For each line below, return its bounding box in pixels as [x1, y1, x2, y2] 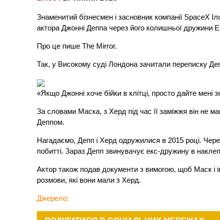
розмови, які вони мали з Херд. [37, 176, 141, 185]
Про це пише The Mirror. [37, 42, 117, 51]
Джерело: [37, 194, 69, 203]
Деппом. [37, 118, 65, 127]
